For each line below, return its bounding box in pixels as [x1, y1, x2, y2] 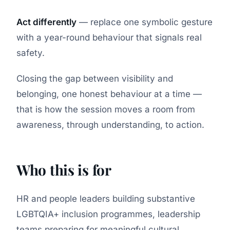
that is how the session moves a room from [16, 104, 195, 115]
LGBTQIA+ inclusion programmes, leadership [16, 209, 200, 220]
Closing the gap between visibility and [16, 73, 173, 84]
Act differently [16, 17, 76, 28]
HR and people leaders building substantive [16, 194, 195, 204]
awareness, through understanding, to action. [16, 120, 204, 130]
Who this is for [16, 160, 111, 180]
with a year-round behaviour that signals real [16, 32, 202, 43]
